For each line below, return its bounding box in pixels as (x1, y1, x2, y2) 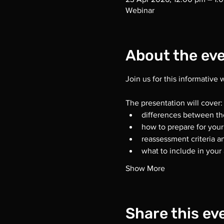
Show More (125, 164, 165, 172)
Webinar (125, 6, 154, 14)
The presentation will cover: (125, 98, 222, 107)
